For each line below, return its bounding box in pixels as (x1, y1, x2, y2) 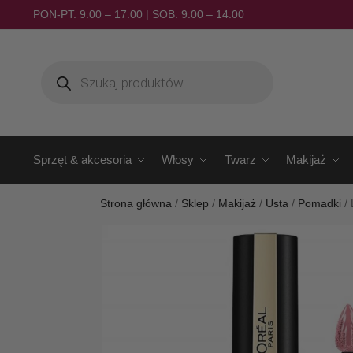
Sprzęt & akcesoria (32, 153, 132, 166)
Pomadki (298, 198, 342, 210)
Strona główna (100, 198, 173, 210)
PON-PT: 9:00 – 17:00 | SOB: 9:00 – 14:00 (32, 8, 244, 20)
